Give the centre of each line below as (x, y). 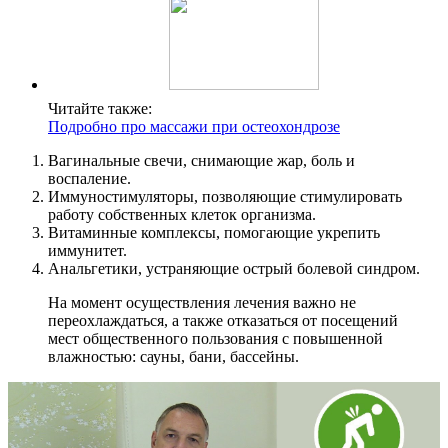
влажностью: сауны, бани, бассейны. (173, 357)
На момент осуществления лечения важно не (202, 303)
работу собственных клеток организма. (182, 215)
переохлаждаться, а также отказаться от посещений (223, 321)
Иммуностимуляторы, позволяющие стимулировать (225, 197)
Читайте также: (100, 109)
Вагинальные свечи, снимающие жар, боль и (201, 161)
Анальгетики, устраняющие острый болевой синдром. (234, 269)
